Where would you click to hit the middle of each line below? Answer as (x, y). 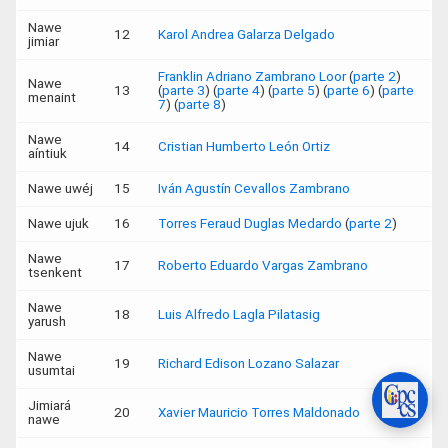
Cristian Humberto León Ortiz (244, 146)
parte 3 (183, 90)
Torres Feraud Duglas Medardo (250, 223)
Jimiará (49, 405)
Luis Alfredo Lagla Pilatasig (239, 314)
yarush (47, 321)
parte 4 (238, 90)
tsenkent (55, 272)
